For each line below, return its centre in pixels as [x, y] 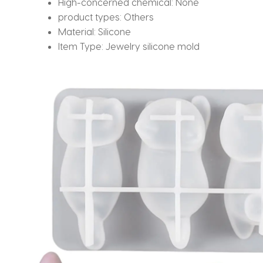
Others [139, 16]
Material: [78, 31]
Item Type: [82, 46]
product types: [91, 16]
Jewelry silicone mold [153, 46]
